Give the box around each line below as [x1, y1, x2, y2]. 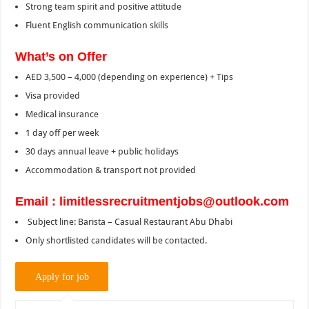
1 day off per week [26, 127, 99, 138]
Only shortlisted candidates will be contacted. [26, 235, 208, 246]
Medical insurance [26, 108, 99, 119]
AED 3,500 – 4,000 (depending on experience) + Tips [26, 71, 234, 82]
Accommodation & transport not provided [26, 164, 197, 175]
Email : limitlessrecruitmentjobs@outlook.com [15, 194, 290, 208]
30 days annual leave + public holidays [26, 146, 179, 157]
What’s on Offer [15, 49, 108, 63]
